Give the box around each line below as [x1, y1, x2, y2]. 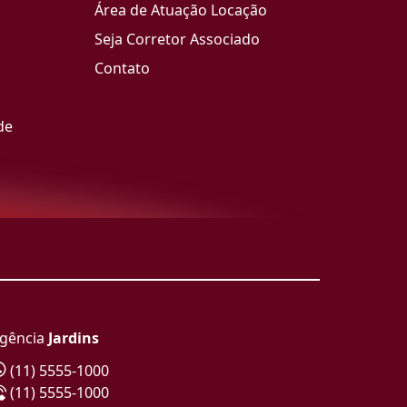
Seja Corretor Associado [94, 29, 260, 49]
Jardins [48, 328, 100, 349]
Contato [94, 58, 150, 78]
